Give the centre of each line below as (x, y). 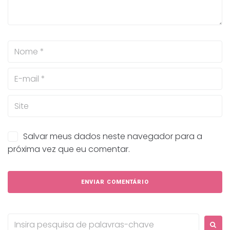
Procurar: (25, 220)
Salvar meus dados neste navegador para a (113, 137)
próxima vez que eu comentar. (69, 149)
